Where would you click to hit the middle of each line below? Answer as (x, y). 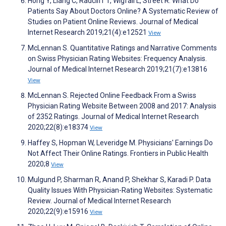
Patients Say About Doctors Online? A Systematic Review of (123, 11)
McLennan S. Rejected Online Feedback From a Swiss (112, 95)
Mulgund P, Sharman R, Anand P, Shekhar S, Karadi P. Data (119, 179)
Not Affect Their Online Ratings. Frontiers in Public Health (118, 153)
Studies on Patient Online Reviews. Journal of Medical (113, 21)
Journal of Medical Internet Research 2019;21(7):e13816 (118, 69)
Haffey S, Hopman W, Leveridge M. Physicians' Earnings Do (120, 143)
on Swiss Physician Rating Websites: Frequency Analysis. (117, 58)
